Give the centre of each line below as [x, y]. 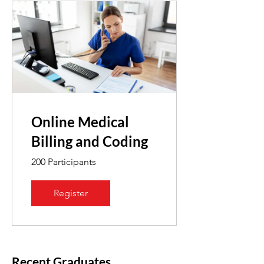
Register [71, 193]
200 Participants [64, 162]
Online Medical [80, 122]
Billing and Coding [90, 141]
